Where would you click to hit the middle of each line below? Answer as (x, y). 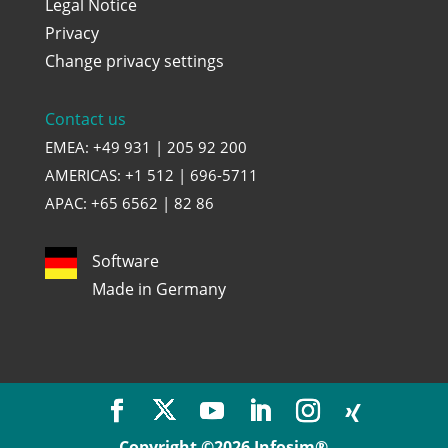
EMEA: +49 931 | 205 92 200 (145, 146)
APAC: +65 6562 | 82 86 (129, 202)
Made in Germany (158, 288)
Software (125, 260)
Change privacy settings (134, 60)
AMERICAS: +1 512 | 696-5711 (151, 174)
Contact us (85, 118)
